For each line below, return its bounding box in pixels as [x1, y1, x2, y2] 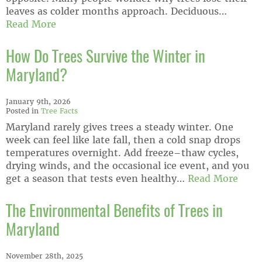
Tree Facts [41, 106, 78, 116]
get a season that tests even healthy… [6, 172, 188, 185]
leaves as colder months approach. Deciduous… [6, 5, 227, 18]
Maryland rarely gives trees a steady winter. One [6, 120, 233, 133]
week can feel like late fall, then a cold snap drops [6, 133, 240, 146]
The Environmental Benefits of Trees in [6, 204, 223, 220]
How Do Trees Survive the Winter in [6, 50, 205, 65]
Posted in [6, 106, 41, 116]
